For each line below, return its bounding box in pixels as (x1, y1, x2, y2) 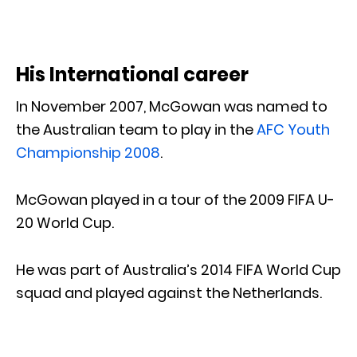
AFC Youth (257, 119, 330, 139)
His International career (16, 61, 249, 88)
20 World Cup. (16, 212, 114, 233)
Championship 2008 (16, 142, 160, 163)
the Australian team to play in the (16, 119, 257, 139)
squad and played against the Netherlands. (16, 282, 322, 303)
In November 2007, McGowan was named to (16, 96, 328, 116)
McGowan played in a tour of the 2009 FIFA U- (16, 189, 335, 210)
